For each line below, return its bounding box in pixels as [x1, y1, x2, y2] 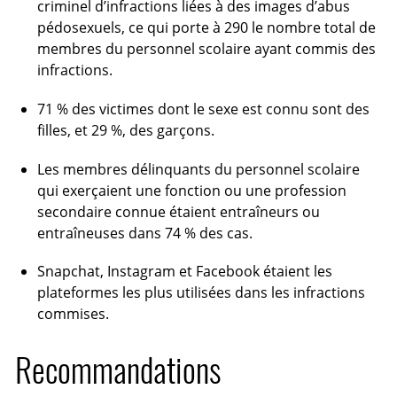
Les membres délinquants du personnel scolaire [36, 159, 360, 179]
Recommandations [15, 347, 222, 393]
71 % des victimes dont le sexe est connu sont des [36, 98, 370, 119]
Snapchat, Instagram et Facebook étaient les [36, 261, 332, 282]
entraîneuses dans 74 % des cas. [36, 222, 253, 243]
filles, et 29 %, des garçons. [36, 120, 214, 140]
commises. [36, 304, 109, 324]
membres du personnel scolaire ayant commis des [36, 38, 376, 58]
